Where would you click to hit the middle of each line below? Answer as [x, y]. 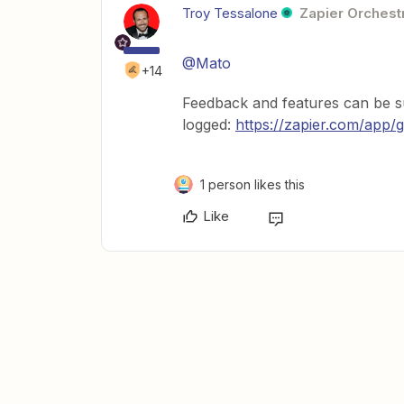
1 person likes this [252, 185]
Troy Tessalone [230, 14]
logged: [209, 125]
